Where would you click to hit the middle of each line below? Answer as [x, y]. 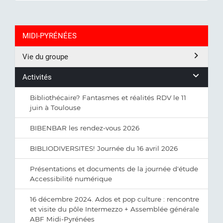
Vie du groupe [45, 57]
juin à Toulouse [55, 108]
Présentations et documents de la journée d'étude [114, 169]
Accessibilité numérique [71, 179]
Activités [37, 77]
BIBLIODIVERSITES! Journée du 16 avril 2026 [104, 148]
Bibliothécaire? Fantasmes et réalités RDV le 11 [108, 98]
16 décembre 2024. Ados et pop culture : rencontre [114, 199]
